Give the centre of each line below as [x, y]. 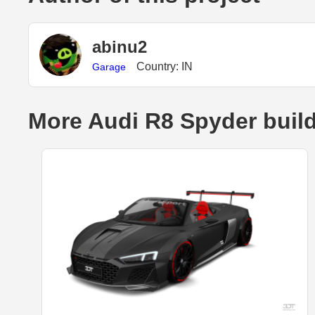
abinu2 [120, 46]
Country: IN [165, 66]
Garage [109, 66]
